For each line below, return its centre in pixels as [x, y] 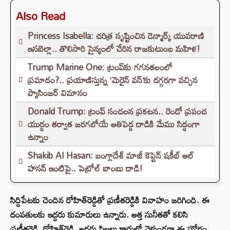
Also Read [41, 16]
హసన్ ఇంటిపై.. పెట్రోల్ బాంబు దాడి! [85, 168]
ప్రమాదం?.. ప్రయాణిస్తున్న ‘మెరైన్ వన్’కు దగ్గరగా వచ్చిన [113, 80]
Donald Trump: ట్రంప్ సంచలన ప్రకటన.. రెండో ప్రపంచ [117, 111]
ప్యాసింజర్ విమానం [57, 93]
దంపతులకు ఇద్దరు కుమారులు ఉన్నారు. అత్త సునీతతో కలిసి [99, 215]
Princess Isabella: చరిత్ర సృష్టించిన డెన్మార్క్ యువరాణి [116, 36]
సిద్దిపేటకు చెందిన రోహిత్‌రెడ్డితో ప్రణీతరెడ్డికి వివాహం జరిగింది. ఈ [110, 200]
